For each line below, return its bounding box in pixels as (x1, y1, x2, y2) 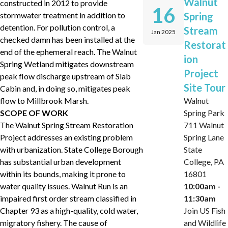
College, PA (184, 157, 224, 166)
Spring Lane (184, 132, 224, 142)
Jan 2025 (151, 28, 176, 36)
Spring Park (184, 108, 225, 118)
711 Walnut (184, 120, 224, 130)
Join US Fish (184, 206, 226, 215)
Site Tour (184, 81, 226, 94)
